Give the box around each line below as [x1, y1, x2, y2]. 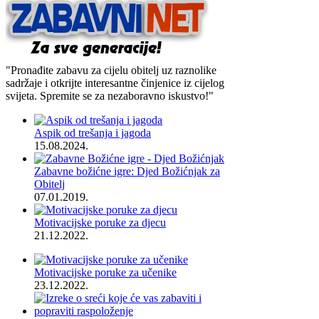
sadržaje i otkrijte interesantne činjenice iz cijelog [6, 77, 224, 90]
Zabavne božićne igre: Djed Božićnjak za [34, 165, 220, 178]
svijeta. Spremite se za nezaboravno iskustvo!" [6, 90, 214, 103]
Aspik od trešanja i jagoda [34, 127, 151, 140]
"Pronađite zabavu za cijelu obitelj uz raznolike [6, 64, 216, 77]
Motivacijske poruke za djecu [34, 216, 166, 229]
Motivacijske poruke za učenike [34, 266, 177, 279]
